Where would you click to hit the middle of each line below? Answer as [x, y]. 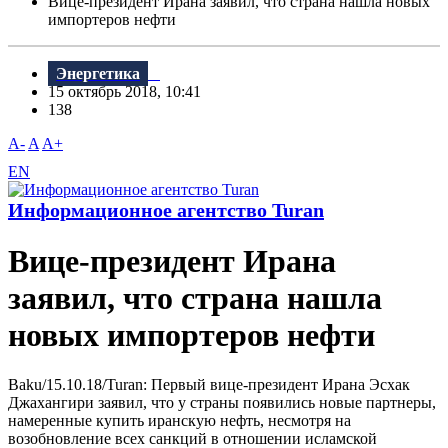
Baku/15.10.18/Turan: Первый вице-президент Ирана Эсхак [209, 384]
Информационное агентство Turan [166, 210]
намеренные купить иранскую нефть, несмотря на [179, 420]
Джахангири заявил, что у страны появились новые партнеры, [222, 402]
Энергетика [98, 74]
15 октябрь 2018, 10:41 [130, 92]
